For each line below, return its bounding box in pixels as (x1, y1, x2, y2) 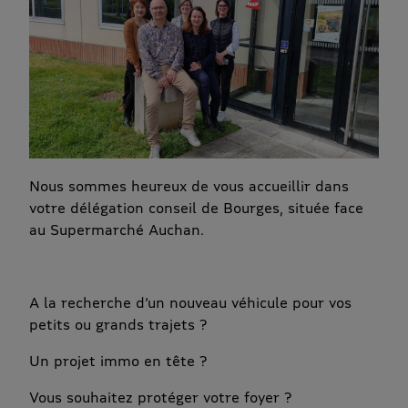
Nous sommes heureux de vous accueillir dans (29, 177, 349, 195)
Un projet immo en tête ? (29, 352, 207, 370)
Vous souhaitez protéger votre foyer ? (29, 388, 291, 406)
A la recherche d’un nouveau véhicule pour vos (29, 293, 352, 311)
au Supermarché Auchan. (29, 220, 204, 239)
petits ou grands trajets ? (29, 315, 207, 333)
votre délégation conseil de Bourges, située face (29, 199, 363, 217)
